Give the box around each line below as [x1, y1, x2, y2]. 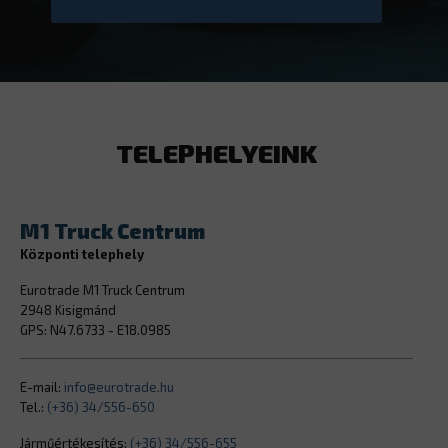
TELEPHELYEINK [116, 137, 317, 168]
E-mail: [20, 379, 64, 395]
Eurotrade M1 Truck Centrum [20, 282, 185, 299]
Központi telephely [20, 246, 144, 262]
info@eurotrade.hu [64, 379, 174, 395]
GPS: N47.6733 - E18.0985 [20, 322, 171, 339]
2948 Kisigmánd [20, 302, 116, 319]
